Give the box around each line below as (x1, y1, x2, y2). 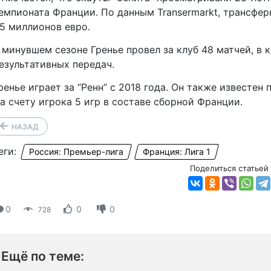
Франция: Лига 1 (143, 146, 211, 157)
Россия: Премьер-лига (29, 146, 123, 157)
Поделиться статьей (190, 163, 269, 174)
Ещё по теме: (1, 249, 84, 264)
